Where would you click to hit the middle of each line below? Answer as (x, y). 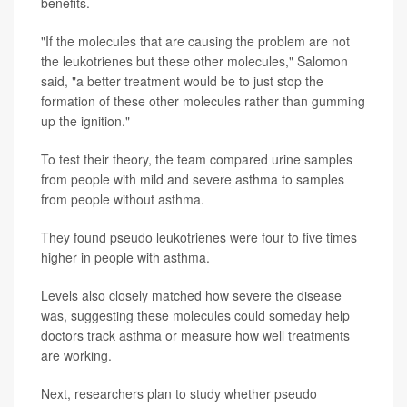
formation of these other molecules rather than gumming (203, 100)
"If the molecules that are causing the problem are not (195, 40)
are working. (76, 355)
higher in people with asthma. (125, 257)
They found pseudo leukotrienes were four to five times (199, 237)
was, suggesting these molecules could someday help (195, 315)
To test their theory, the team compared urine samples (197, 159)
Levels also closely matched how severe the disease (191, 295)
